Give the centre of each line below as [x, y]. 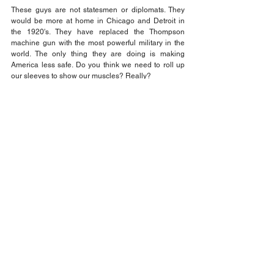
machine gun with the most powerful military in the [98, 43]
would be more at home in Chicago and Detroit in [98, 20]
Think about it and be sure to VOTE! [69, 120]
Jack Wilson [31, 142]
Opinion [24, 153]
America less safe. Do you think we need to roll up [98, 65]
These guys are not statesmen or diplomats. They [98, 9]
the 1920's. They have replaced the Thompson [98, 31]
